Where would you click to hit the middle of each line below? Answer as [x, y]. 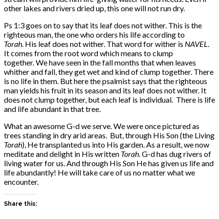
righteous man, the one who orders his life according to [94, 34]
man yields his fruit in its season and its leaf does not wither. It [105, 90]
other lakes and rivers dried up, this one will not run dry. [94, 8]
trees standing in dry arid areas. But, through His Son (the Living [109, 135]
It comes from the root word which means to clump [88, 53]
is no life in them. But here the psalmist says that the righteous [106, 81]
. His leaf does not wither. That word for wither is [103, 44]
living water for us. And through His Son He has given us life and [109, 163]
